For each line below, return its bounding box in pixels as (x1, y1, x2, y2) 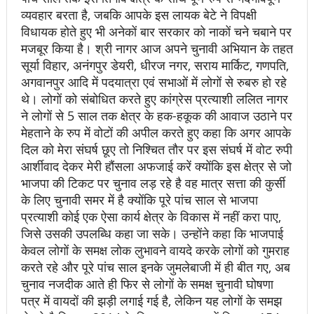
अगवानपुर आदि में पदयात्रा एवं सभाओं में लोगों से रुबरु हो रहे (20, 73, 287, 90)
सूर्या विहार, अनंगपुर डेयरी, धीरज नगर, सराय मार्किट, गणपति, (20, 56, 289, 74)
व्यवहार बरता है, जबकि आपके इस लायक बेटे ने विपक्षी (20, 6, 257, 23)
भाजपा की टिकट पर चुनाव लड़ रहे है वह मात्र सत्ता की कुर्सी (20, 174, 285, 191)
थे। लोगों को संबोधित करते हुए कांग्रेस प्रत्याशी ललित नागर (20, 90, 288, 107)
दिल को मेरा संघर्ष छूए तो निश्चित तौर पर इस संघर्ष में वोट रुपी (20, 140, 292, 158)
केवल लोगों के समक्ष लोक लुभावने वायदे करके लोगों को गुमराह (20, 241, 289, 259)
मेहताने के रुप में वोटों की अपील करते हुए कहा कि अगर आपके (20, 123, 291, 141)
